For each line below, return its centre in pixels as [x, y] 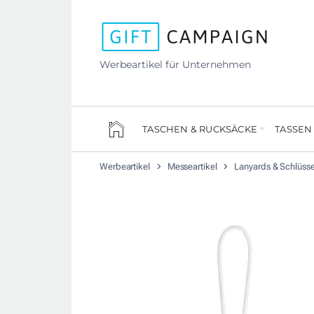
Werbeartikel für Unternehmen [175, 64]
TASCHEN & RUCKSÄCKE [200, 129]
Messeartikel [193, 167]
